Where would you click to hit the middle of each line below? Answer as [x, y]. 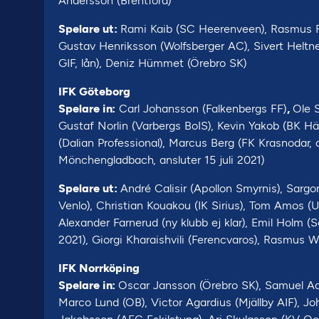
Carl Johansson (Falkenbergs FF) [201, 109]
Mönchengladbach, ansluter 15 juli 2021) [162, 160]
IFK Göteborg [94, 91]
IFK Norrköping [99, 268]
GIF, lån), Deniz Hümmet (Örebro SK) [153, 63]
